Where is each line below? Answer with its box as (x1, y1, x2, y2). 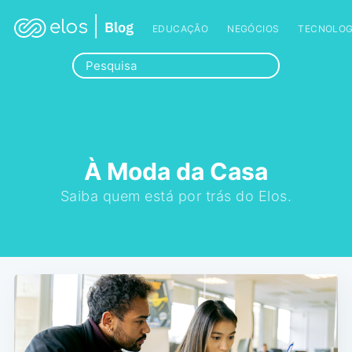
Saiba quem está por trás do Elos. (60, 187, 292, 204)
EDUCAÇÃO (152, 23, 209, 35)
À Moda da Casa (84, 156, 268, 185)
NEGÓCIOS (227, 23, 280, 35)
